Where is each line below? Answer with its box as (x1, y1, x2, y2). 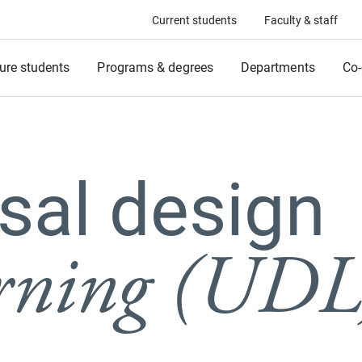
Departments (240, 60, 315, 75)
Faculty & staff (264, 14, 338, 27)
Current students (152, 14, 237, 27)
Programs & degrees (97, 60, 213, 75)
